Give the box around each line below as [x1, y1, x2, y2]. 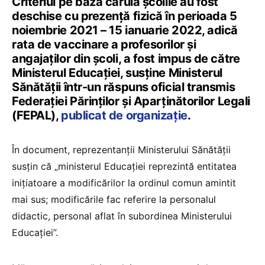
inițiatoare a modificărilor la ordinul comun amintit [12, 177, 236, 189]
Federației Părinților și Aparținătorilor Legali [12, 94, 250, 109]
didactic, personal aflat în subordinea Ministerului [12, 210, 232, 222]
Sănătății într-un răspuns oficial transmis [12, 80, 235, 95]
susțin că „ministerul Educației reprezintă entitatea [12, 160, 237, 173]
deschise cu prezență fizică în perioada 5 [12, 9, 237, 24]
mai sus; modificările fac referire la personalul [12, 193, 216, 206]
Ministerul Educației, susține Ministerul [12, 66, 222, 80]
